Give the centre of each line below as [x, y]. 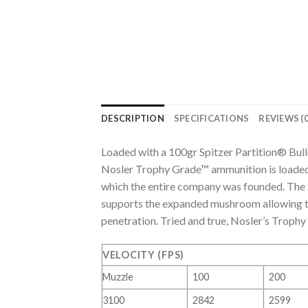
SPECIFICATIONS [211, 119]
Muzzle [118, 277]
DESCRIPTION [133, 119]
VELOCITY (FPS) [144, 255]
